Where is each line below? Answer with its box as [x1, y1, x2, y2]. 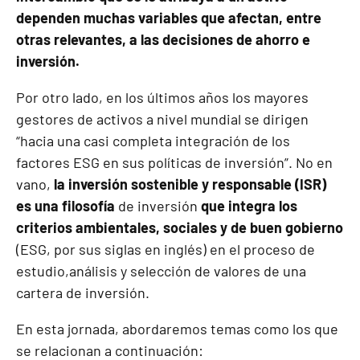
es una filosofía [16, 196, 118, 215]
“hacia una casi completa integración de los [16, 131, 290, 149]
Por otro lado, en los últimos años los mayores [16, 88, 309, 106]
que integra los [201, 196, 297, 215]
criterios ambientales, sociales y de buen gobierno [16, 218, 343, 236]
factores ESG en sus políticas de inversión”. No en [16, 153, 333, 171]
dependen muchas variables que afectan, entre [16, 8, 321, 27]
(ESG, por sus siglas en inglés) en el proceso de [16, 239, 315, 258]
